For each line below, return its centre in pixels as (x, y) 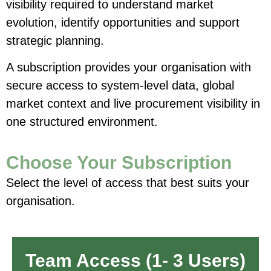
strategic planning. (55, 40)
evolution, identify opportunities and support (123, 22)
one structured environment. (82, 121)
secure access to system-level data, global (120, 85)
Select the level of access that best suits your (128, 183)
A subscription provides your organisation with (129, 67)
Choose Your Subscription (119, 163)
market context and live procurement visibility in (133, 103)
